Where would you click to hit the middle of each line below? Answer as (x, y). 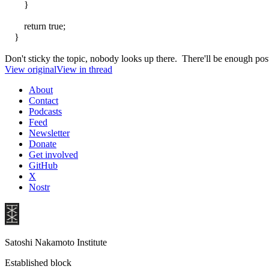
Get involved (53, 154)
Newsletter (49, 133)
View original (31, 69)
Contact (44, 100)
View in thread (84, 69)
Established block (38, 262)
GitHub (43, 165)
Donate (43, 144)
